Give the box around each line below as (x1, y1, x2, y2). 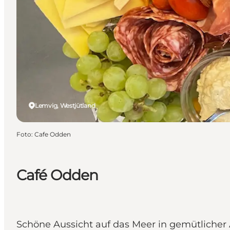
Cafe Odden (34, 130, 71, 138)
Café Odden (16, 166, 99, 184)
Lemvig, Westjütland (35, 101, 95, 109)
